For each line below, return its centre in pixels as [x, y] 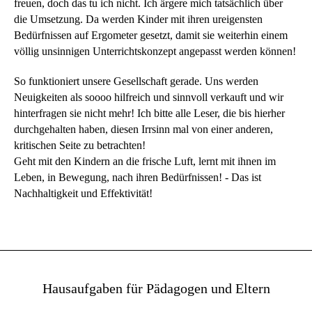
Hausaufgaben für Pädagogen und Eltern [156, 288]
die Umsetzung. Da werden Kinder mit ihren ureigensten [138, 19]
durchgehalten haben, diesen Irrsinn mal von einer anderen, [143, 129]
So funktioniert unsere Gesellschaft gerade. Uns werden [136, 81]
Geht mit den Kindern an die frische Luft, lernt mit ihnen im [145, 161]
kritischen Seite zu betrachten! [80, 145]
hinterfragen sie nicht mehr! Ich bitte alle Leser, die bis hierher [149, 113]
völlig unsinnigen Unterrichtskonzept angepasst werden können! [155, 51]
